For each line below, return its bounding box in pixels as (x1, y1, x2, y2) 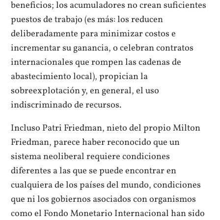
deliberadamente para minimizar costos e (11, 27, 176, 40)
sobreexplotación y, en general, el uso (11, 84, 160, 97)
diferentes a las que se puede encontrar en (11, 165, 177, 178)
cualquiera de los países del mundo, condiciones (11, 179, 201, 192)
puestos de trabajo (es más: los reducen (11, 13, 164, 26)
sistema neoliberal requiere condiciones (11, 150, 170, 164)
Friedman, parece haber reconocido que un (11, 136, 180, 149)
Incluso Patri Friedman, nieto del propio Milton (11, 122, 201, 135)
